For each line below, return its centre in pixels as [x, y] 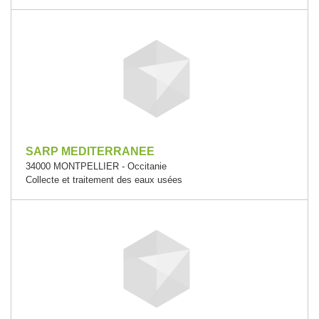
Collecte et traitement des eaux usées [104, 179]
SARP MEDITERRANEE [90, 151]
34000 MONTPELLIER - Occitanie [96, 166]
